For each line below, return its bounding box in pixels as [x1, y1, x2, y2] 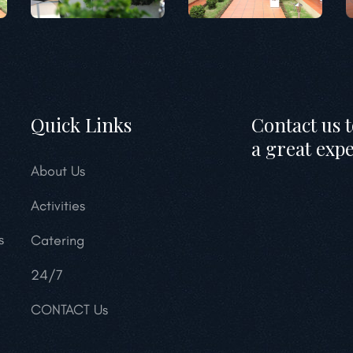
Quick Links [31, 112, 132, 138]
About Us [31, 162, 85, 180]
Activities [31, 197, 85, 215]
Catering [31, 232, 84, 250]
